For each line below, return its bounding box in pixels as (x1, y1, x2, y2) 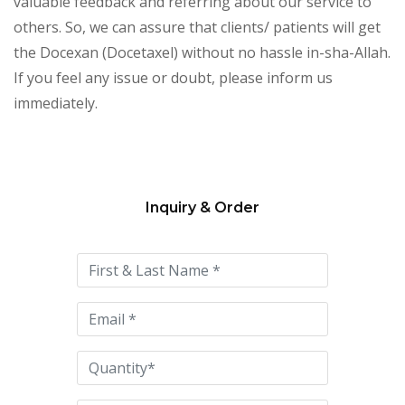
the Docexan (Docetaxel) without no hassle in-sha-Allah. (14, 42, 391, 62)
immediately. (14, 92, 98, 113)
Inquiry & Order (146, 198, 259, 216)
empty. (78, 301, 123, 322)
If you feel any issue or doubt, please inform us (14, 67, 333, 88)
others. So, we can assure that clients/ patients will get (14, 16, 381, 37)
